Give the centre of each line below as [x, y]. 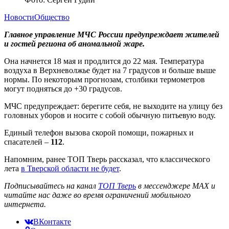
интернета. [25, 204]
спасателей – [27, 142]
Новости [19, 17]
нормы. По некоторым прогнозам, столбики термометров [105, 79]
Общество [52, 17]
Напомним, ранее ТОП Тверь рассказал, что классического [107, 159]
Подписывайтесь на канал [51, 186]
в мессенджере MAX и [176, 186]
